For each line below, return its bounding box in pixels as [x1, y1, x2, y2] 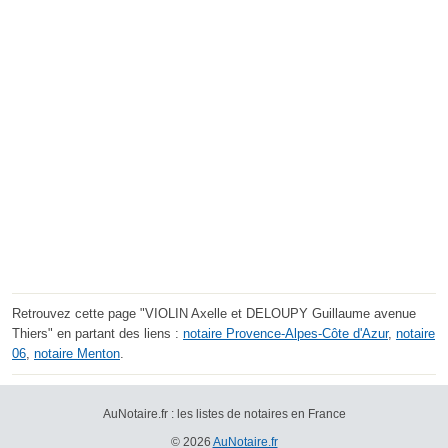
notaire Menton [34, 346, 120, 362]
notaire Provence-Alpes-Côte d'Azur [183, 326, 388, 342]
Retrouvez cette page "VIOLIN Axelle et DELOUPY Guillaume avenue [12, 306, 416, 322]
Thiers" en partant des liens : [12, 326, 183, 342]
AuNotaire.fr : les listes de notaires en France [102, 407, 346, 422]
